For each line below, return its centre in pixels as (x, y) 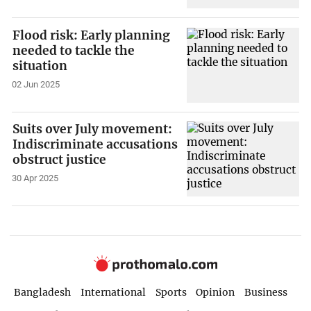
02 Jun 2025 (36, 84)
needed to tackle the (74, 50)
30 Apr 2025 (35, 178)
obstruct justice (60, 160)
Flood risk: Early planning (92, 35)
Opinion (216, 293)
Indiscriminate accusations (95, 145)
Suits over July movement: (93, 129)
